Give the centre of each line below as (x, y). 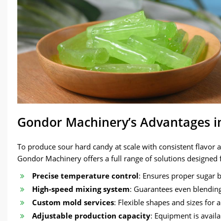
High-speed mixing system (81, 189)
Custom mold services (73, 203)
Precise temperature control (85, 176)
